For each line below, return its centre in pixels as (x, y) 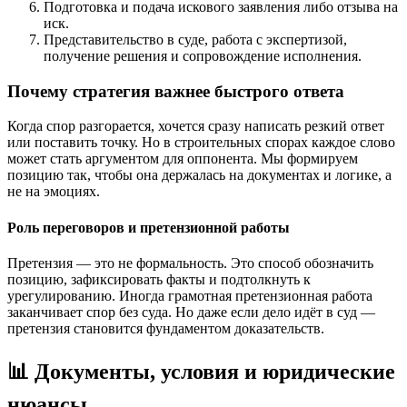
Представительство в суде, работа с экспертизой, (195, 39)
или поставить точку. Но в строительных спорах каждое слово (201, 143)
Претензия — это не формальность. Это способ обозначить (190, 263)
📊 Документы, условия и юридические (201, 371)
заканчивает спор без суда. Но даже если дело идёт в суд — (191, 312)
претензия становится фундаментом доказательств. (166, 328)
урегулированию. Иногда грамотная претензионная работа (190, 295)
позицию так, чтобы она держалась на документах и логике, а (199, 175)
